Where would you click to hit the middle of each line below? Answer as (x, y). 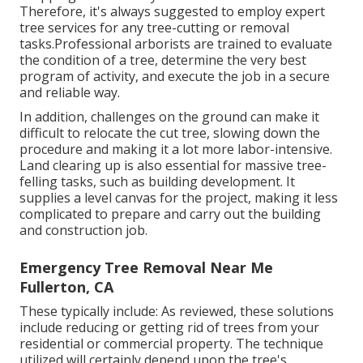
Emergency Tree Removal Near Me (146, 267)
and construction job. (83, 230)
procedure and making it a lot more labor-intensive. (176, 149)
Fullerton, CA (66, 286)
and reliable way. (70, 92)
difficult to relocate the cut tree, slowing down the (170, 132)
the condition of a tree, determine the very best (163, 60)
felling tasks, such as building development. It (157, 181)
